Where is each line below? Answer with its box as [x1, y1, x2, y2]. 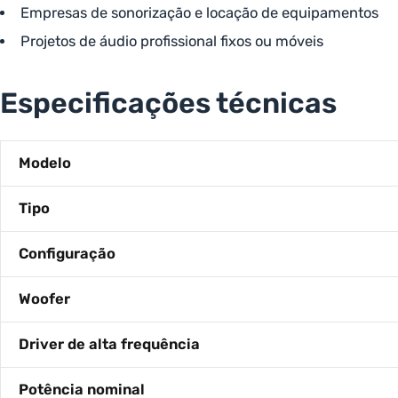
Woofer [19, 291, 70, 307]
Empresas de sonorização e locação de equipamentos [20, 4, 378, 21]
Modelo [19, 155, 71, 171]
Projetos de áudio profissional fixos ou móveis [20, 33, 323, 50]
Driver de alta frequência [19, 336, 200, 353]
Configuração [19, 245, 115, 262]
